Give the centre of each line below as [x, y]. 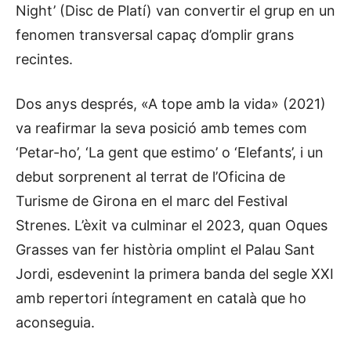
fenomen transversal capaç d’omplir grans [155, 34]
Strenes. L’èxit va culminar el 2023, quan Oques [172, 225]
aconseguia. [55, 322]
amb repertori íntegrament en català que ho [161, 298]
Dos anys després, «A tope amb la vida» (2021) [171, 103]
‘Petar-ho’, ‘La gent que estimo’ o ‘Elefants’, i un [170, 152]
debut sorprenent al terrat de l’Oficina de [150, 176]
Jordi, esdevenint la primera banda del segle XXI [175, 273]
